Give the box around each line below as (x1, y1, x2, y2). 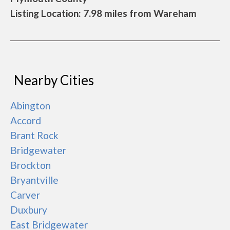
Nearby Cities (14, 72, 94, 88)
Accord (10, 114, 41, 126)
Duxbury (10, 204, 47, 216)
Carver (10, 189, 40, 201)
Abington (10, 100, 50, 111)
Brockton (10, 159, 51, 171)
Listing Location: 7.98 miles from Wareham (10, 7, 197, 19)
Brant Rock (10, 129, 59, 141)
